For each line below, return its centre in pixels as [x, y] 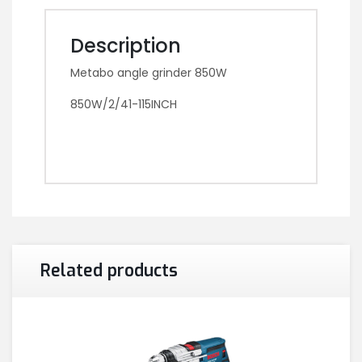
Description [126, 45]
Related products [109, 270]
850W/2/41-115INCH [124, 104]
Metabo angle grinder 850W [149, 72]
